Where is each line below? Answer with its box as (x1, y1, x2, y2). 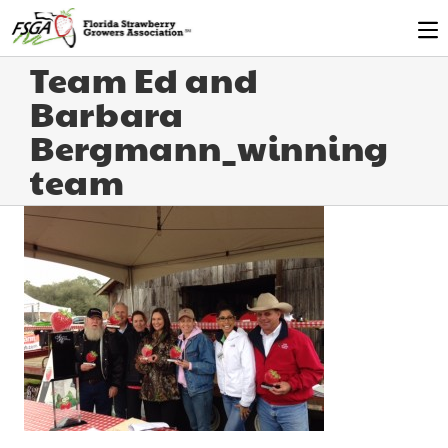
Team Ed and (30, 55, 259, 103)
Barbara (30, 89, 184, 137)
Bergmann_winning (30, 123, 389, 171)
